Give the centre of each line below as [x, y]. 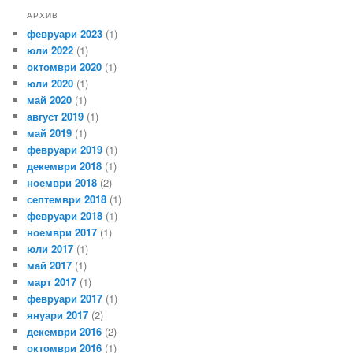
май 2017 [50, 266]
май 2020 [50, 100]
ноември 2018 [62, 183]
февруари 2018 [65, 216]
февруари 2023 [65, 34]
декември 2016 [65, 332]
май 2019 [50, 133]
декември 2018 [65, 166]
